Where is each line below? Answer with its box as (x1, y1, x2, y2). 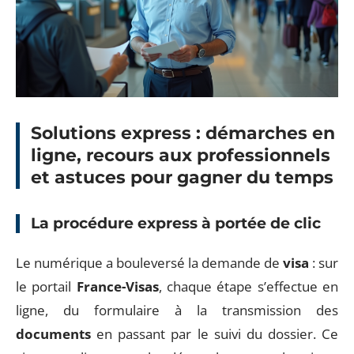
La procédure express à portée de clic (31, 214, 321, 232)
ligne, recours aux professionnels (31, 145, 330, 166)
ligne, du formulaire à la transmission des (16, 300, 338, 319)
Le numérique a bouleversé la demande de (16, 253, 283, 272)
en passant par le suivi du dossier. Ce (91, 324, 338, 343)
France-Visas (76, 277, 159, 296)
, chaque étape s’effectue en (158, 277, 339, 296)
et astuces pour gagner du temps (31, 167, 333, 188)
